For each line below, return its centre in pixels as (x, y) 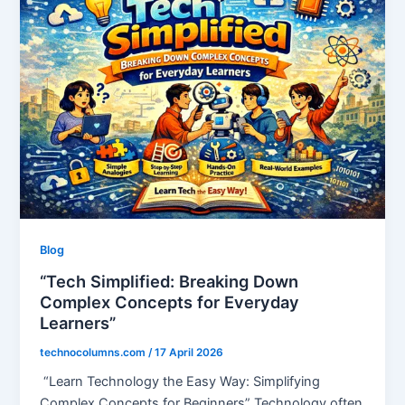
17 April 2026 (189, 352)
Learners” (78, 322)
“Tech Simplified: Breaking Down (170, 281)
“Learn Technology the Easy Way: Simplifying (180, 382)
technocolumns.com (94, 352)
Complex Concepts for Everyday (170, 301)
